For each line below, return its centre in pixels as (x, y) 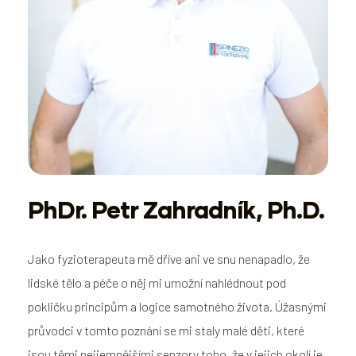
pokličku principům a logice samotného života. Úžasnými (177, 307)
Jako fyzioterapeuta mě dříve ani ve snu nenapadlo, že (169, 259)
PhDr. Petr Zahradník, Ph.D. (176, 209)
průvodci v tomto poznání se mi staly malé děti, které (166, 331)
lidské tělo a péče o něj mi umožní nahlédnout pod (157, 283)
